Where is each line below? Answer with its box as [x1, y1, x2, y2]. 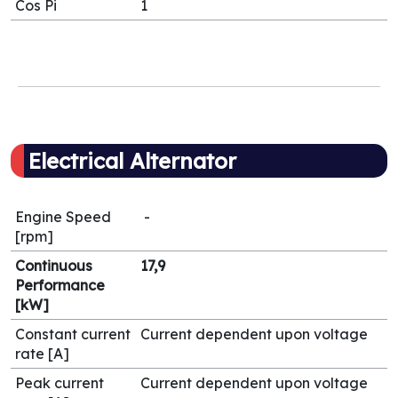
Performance [15, 276, 105, 294]
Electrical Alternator [28, 147, 236, 174]
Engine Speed [15, 208, 111, 226]
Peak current [15, 374, 104, 392]
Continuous [15, 257, 92, 275]
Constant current [15, 325, 131, 343]
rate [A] [15, 345, 69, 362]
